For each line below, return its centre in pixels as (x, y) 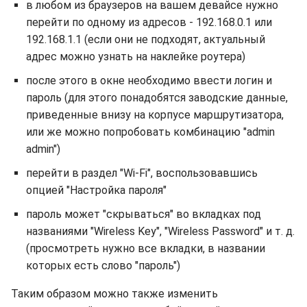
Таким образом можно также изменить (114, 294)
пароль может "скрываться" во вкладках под (144, 214)
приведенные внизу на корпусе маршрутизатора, (155, 115)
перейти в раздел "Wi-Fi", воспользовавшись (142, 173)
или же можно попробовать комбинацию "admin (150, 132)
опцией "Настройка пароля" (96, 190)
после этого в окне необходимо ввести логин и (149, 81)
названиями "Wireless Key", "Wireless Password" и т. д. (160, 231)
